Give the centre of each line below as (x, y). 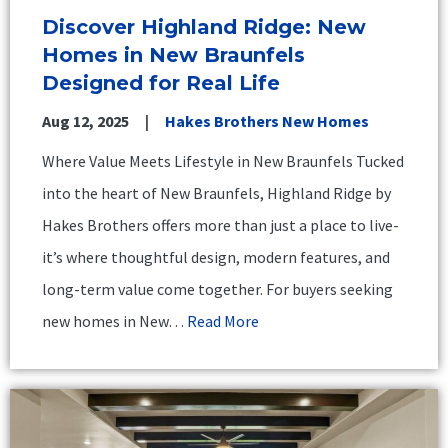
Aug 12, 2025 (85, 120)
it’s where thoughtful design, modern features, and (216, 256)
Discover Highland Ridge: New (204, 26)
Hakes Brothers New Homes (267, 120)
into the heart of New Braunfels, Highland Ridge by (216, 192)
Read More (223, 320)
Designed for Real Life (161, 82)
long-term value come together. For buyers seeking (217, 288)
